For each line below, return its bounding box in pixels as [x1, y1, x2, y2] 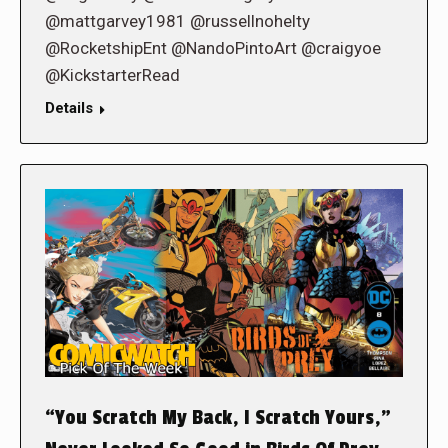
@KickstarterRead [45, 65, 180, 86]
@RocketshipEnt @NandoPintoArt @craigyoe [45, 38, 381, 59]
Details [45, 99, 93, 118]
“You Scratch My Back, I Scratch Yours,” [45, 405, 391, 430]
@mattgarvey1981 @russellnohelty [45, 11, 310, 32]
